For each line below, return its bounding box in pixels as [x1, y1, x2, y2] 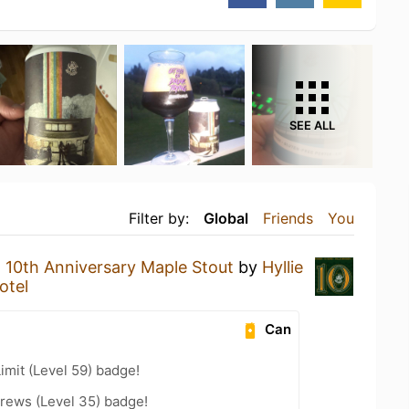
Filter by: [129, 208, 189, 227]
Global [204, 208, 248, 227]
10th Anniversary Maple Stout [5, 257, 234, 277]
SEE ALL [289, 118, 335, 132]
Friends [263, 208, 313, 227]
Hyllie [262, 257, 303, 277]
